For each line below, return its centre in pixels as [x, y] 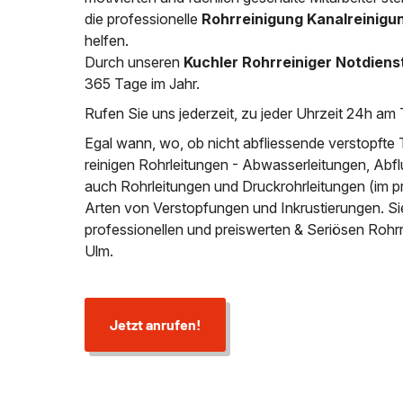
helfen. [107, 40]
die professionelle [142, 18]
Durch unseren [134, 62]
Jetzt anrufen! [155, 324]
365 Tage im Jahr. [143, 83]
